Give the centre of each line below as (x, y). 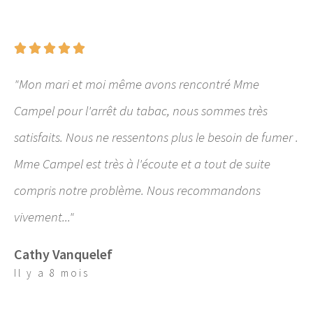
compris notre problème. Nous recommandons (137, 190)
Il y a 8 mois (52, 272)
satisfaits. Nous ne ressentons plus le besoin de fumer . (156, 137)
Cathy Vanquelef (63, 254)
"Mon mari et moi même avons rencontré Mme (137, 83)
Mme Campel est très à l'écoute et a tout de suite (142, 163)
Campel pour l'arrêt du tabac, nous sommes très (141, 110)
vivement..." (44, 216)
